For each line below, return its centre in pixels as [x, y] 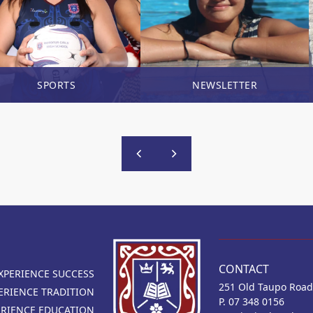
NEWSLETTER [225, 85]
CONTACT [243, 269]
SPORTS [56, 85]
